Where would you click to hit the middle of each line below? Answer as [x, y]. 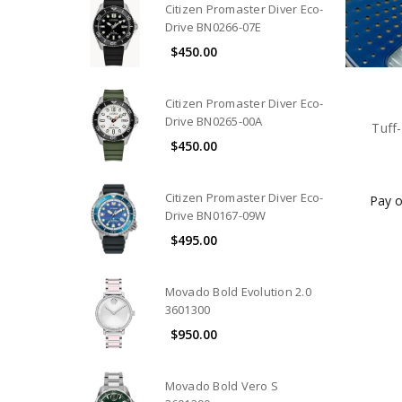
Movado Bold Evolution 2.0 [238, 292]
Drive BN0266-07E [213, 26]
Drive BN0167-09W [215, 215]
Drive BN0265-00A [214, 121]
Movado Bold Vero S [222, 386]
